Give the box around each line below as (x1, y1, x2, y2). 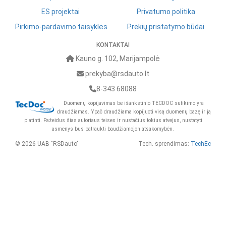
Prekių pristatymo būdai (127, 22, 204, 31)
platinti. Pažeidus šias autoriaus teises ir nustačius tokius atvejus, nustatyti (24, 117, 202, 123)
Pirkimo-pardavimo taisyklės (15, 22, 107, 31)
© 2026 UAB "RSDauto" (15, 140, 79, 147)
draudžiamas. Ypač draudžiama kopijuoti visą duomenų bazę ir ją (56, 108, 211, 115)
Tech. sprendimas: (138, 140, 191, 147)
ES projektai (41, 7, 80, 16)
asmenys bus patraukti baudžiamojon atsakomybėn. (52, 126, 174, 132)
